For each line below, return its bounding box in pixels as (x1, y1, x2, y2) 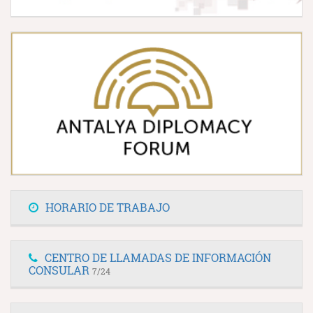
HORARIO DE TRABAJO (45, 199, 170, 214)
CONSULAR (29, 262, 92, 277)
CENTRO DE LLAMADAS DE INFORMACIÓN (45, 249, 271, 265)
